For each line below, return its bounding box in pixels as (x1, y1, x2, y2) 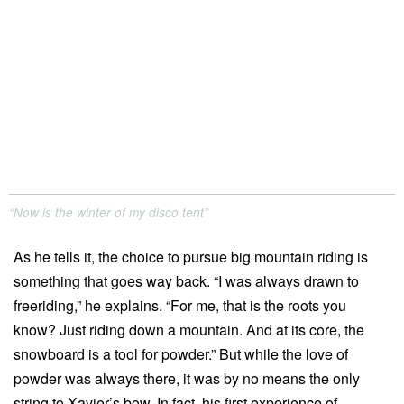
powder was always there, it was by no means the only (14, 367, 360, 389)
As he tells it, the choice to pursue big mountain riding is (14, 245, 368, 267)
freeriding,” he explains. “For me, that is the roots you (14, 294, 346, 316)
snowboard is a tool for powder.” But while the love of (14, 343, 348, 364)
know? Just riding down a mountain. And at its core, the (14, 318, 364, 340)
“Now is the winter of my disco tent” (9, 203, 208, 221)
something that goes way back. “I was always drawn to (14, 270, 359, 291)
